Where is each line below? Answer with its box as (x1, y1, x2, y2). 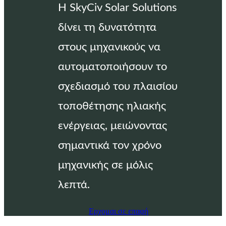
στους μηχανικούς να (58, 41, 160, 53)
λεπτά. (58, 179, 90, 191)
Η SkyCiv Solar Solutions (58, 2, 177, 14)
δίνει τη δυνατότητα (58, 22, 156, 33)
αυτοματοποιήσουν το (58, 61, 167, 73)
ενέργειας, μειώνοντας (58, 120, 167, 132)
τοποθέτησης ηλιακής (58, 100, 166, 112)
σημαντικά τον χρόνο (58, 140, 161, 151)
